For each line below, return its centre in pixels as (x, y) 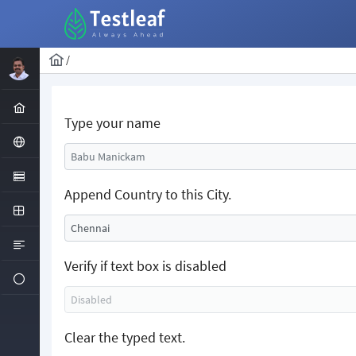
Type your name (112, 123)
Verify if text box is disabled (145, 266)
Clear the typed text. (125, 338)
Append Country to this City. (148, 195)
